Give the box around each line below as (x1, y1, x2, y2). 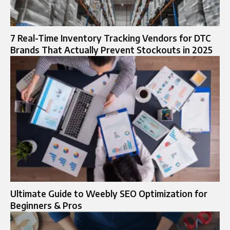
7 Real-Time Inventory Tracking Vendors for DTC (10, 32, 211, 44)
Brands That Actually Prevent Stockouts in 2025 (10, 44, 213, 56)
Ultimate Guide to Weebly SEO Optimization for (10, 188, 207, 200)
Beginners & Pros (10, 200, 82, 212)
